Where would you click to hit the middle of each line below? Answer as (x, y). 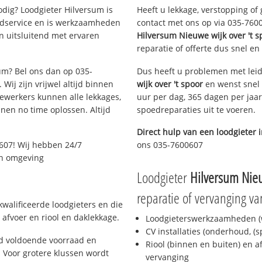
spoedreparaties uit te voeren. (196, 109)
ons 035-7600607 (170, 145)
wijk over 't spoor (170, 84)
